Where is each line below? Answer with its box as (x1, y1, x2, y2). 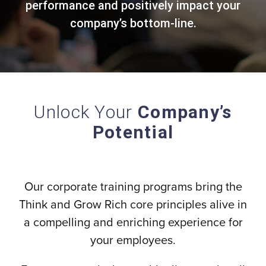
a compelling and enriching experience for (23, 216, 243, 230)
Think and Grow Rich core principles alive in (19, 198, 247, 212)
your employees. (90, 233, 176, 248)
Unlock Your (34, 102, 138, 122)
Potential (92, 122, 174, 142)
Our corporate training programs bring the (24, 180, 242, 194)
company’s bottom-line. (69, 15, 197, 30)
